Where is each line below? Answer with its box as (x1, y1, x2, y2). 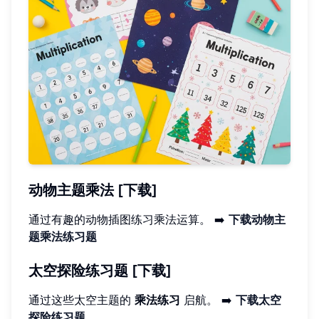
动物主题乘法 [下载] (28, 181, 157, 199)
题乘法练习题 (28, 229, 97, 244)
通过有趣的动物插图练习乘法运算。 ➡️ (28, 211, 229, 226)
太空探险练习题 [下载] (28, 261, 172, 279)
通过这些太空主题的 (28, 292, 135, 307)
